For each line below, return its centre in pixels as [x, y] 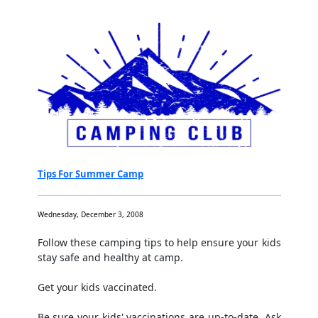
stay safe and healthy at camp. [110, 258]
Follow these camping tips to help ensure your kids [159, 243]
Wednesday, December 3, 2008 [90, 215]
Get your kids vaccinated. [97, 287]
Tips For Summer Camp [90, 174]
